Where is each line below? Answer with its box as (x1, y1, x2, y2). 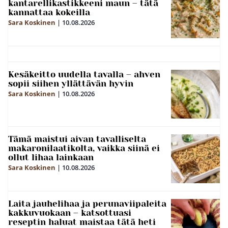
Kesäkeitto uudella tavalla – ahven (8, 69, 160, 79)
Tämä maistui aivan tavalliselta (8, 133, 146, 144)
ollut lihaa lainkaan (8, 152, 94, 162)
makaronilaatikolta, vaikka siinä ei (8, 142, 160, 153)
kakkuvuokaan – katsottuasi (8, 207, 131, 218)
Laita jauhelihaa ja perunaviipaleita (8, 198, 166, 209)
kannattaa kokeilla (8, 7, 90, 17)
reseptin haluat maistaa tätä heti (8, 216, 156, 227)
